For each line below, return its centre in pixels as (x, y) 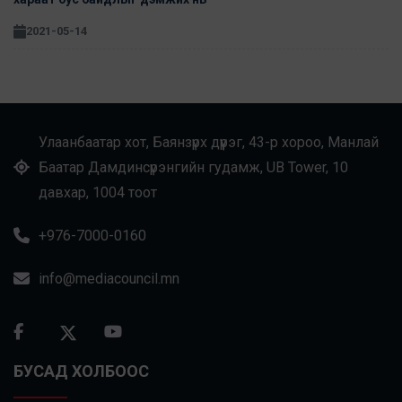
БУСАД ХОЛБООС (81, 371)
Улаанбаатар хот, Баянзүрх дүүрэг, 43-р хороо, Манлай (209, 143)
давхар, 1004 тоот (98, 193)
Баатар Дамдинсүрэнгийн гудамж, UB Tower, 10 (193, 168)
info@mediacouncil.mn (109, 279)
